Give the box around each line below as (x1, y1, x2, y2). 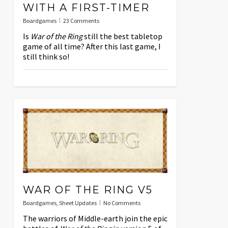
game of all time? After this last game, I (22, 41, 161, 52)
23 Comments (63, 17, 99, 25)
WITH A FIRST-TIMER (22, 2, 150, 14)
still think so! (22, 51, 69, 62)
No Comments (103, 198, 140, 207)
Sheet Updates (59, 198, 97, 207)
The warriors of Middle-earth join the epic (22, 213, 167, 223)
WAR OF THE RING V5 (22, 183, 153, 196)
